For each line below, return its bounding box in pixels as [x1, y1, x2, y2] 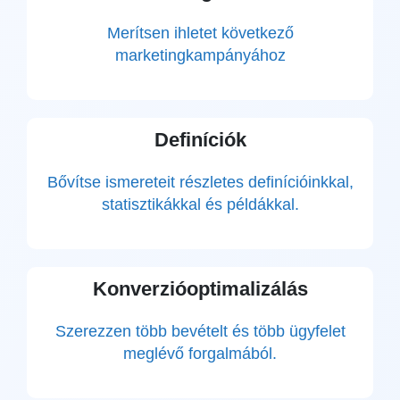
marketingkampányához [114, 46, 286, 64]
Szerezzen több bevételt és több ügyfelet [54, 322, 346, 340]
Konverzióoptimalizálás [92, 278, 308, 300]
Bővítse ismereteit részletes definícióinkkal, [46, 173, 354, 191]
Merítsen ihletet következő [106, 24, 294, 42]
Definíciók [154, 129, 246, 151]
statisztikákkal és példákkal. [101, 196, 299, 213]
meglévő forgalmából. [123, 345, 277, 362]
